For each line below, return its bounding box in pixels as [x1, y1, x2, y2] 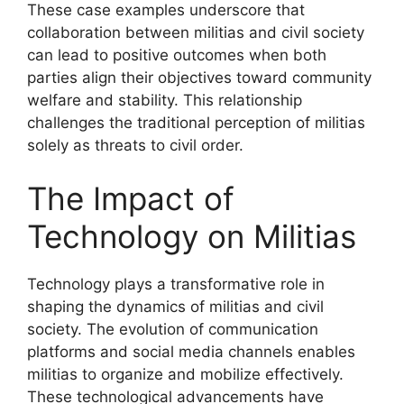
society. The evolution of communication [27, 320, 318, 338]
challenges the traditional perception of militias [27, 113, 365, 132]
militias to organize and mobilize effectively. [27, 365, 344, 383]
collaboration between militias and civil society [27, 23, 364, 41]
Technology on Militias [27, 217, 356, 255]
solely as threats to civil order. [27, 135, 243, 154]
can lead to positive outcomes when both [27, 45, 326, 64]
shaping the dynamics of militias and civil [27, 298, 324, 316]
